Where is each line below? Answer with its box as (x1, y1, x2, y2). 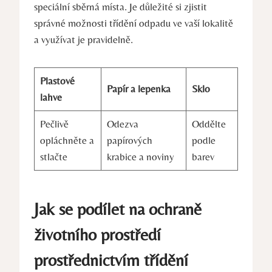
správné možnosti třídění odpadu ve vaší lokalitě (34, 17, 233, 30)
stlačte (39, 151, 67, 163)
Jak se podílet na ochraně (34, 199, 202, 219)
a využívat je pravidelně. (34, 33, 133, 46)
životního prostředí (34, 225, 161, 245)
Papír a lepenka (106, 83, 171, 95)
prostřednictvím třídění (34, 250, 188, 270)
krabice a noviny (106, 151, 174, 163)
